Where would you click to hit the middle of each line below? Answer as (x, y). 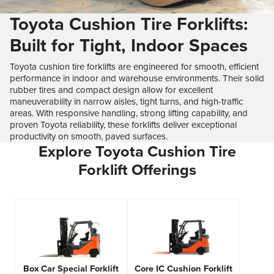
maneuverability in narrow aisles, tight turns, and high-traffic (126, 102)
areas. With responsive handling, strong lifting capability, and (129, 113)
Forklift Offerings (137, 170)
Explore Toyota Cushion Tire (137, 152)
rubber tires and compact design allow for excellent (111, 90)
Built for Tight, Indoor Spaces (129, 46)
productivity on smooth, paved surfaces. (89, 137)
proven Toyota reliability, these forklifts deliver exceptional (123, 125)
